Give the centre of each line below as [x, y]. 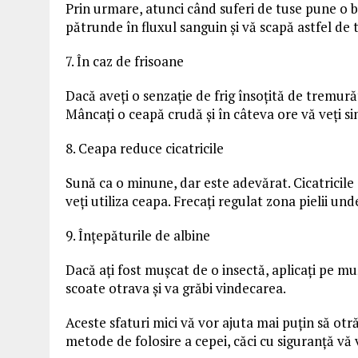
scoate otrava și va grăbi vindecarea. [176, 288]
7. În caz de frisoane [125, 61]
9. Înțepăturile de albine [138, 235]
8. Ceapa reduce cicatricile [145, 148]
